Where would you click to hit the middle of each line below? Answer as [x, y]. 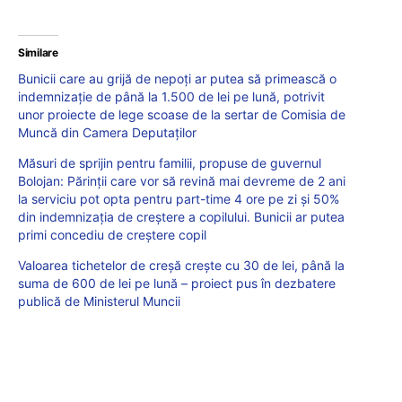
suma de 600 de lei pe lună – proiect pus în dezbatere [177, 283]
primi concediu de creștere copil [112, 234]
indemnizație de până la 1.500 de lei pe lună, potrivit [171, 96]
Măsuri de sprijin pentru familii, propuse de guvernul [170, 162]
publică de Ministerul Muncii [99, 301]
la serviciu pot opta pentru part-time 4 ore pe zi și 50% [179, 198]
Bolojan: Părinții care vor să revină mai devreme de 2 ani [182, 180]
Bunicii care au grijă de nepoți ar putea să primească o [177, 78]
